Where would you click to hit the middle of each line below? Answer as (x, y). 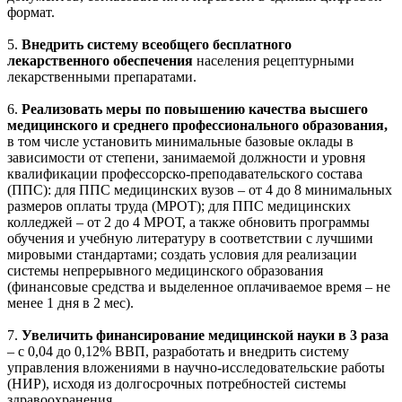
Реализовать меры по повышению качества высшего (195, 109)
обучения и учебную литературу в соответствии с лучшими (190, 238)
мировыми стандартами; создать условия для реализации (182, 254)
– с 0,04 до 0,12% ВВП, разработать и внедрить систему (178, 351)
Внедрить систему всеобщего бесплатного (157, 44)
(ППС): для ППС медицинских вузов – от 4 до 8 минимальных (200, 189)
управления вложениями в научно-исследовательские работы (196, 367)
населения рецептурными (274, 60)
